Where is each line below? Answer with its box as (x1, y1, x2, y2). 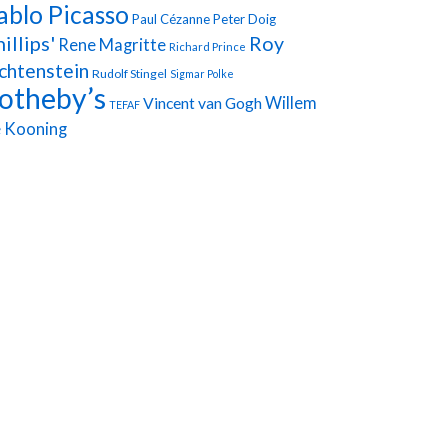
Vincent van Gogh (143, 92, 262, 112)
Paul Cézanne (132, 10, 210, 27)
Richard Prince (169, 39, 246, 53)
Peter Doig (213, 10, 276, 27)
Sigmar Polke (170, 66, 234, 80)
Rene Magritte (58, 34, 166, 55)
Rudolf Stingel (92, 65, 167, 81)
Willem (265, 92, 317, 113)
